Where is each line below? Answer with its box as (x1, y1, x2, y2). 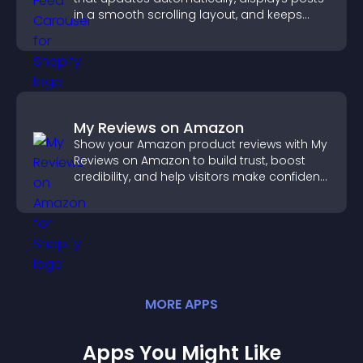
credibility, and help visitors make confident (74, 169, 324, 185)
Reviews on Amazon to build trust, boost (74, 152, 305, 169)
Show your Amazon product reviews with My (74, 136, 327, 152)
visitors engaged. (74, 23, 174, 39)
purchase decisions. (74, 185, 191, 201)
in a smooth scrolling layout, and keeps (74, 6, 302, 23)
